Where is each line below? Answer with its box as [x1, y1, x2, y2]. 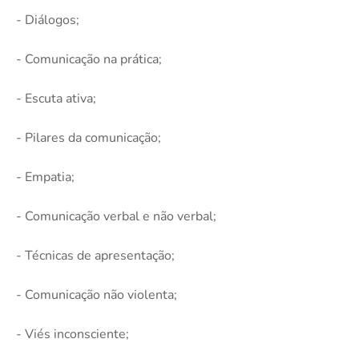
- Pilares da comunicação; [16, 129, 161, 147]
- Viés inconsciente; [16, 325, 129, 344]
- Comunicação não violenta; [16, 286, 177, 305]
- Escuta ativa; [16, 90, 96, 108]
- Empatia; [16, 168, 75, 187]
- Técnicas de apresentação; [16, 247, 175, 265]
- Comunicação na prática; [16, 50, 162, 69]
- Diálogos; [16, 11, 79, 30]
